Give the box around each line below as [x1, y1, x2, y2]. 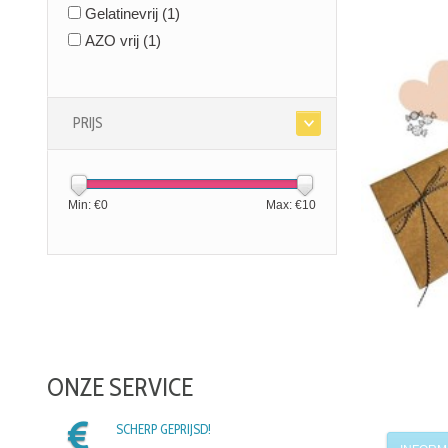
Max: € [266, 198, 302, 213]
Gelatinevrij [85, 5, 162, 23]
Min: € [68, 198, 101, 213]
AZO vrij [85, 32, 143, 50]
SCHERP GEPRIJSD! [115, 421, 211, 438]
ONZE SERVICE [47, 372, 193, 403]
